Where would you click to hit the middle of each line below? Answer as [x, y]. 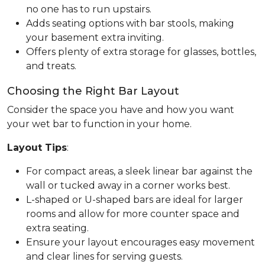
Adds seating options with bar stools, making [130, 23]
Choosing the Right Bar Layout [93, 91]
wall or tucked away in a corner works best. [128, 185]
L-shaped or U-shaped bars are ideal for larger [135, 199]
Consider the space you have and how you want [121, 109]
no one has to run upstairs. [89, 9]
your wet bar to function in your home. [99, 124]
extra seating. [57, 228]
